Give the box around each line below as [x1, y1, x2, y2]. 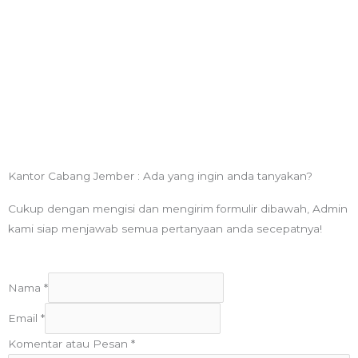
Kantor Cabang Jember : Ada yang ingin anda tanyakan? [8, 169, 312, 183]
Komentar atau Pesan [8, 336, 131, 350]
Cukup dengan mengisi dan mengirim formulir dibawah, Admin [8, 202, 348, 216]
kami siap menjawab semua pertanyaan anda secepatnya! [8, 222, 322, 236]
